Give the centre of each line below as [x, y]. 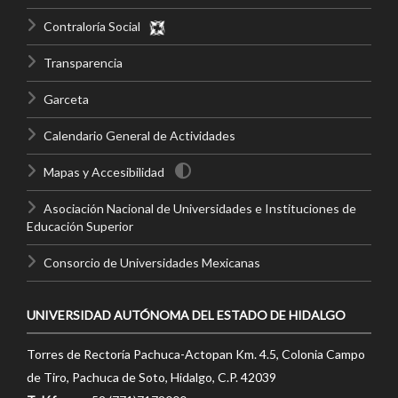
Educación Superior [80, 226]
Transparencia [83, 63]
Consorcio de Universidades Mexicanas [152, 263]
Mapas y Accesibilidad [104, 172]
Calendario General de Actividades [139, 135]
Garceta [66, 99]
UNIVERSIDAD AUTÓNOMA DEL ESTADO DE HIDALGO [186, 315]
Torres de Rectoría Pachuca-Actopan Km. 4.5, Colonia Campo [196, 354]
